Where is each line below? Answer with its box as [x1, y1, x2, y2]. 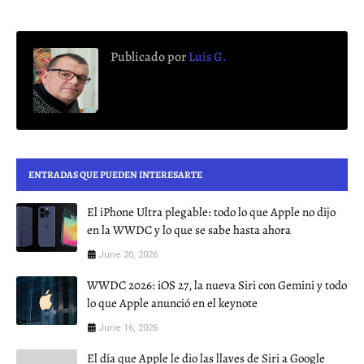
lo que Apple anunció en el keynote [87, 294, 258, 311]
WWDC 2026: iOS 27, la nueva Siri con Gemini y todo [87, 276, 347, 293]
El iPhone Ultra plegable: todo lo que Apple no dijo [87, 203, 336, 220]
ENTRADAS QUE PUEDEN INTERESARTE [28, 167, 202, 181]
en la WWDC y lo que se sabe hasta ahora [87, 221, 291, 238]
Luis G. [186, 47, 227, 66]
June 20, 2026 [98, 249, 158, 260]
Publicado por [110, 47, 186, 66]
